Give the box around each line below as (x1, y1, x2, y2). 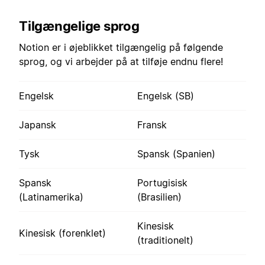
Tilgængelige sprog (19, 18, 140, 34)
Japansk (19, 118, 56, 131)
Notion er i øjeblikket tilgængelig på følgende (19, 41, 223, 53)
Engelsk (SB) (137, 89, 194, 102)
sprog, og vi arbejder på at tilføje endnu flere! (19, 55, 223, 67)
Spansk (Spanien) (137, 147, 215, 160)
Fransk (137, 118, 167, 131)
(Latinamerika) (19, 190, 83, 203)
